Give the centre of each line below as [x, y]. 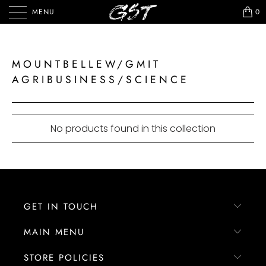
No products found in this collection [133, 129]
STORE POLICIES [64, 258]
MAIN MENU [54, 232]
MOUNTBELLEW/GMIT [86, 64]
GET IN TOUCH [61, 207]
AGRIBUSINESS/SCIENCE [101, 80]
